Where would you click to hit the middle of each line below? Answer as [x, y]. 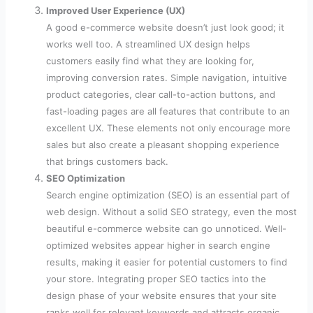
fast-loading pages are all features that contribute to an [168, 111]
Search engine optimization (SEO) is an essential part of [168, 195]
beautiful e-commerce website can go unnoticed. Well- [167, 228]
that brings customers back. [108, 161]
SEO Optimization [86, 178]
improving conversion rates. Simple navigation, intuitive [167, 77]
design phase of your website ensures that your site [162, 295]
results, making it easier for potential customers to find [167, 262]
